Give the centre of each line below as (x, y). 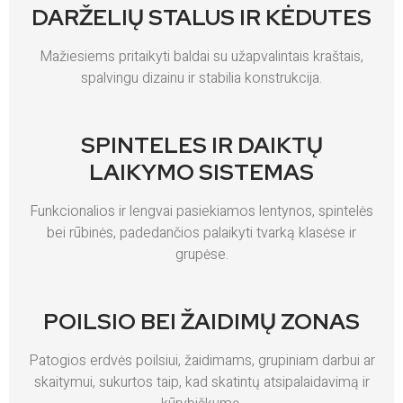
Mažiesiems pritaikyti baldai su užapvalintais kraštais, (201, 56)
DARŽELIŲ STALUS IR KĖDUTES (201, 17)
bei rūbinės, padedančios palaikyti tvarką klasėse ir (201, 233)
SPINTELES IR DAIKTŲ (201, 145)
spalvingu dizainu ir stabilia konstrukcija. (201, 78)
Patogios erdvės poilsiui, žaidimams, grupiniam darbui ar (201, 360)
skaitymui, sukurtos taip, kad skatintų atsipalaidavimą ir (201, 382)
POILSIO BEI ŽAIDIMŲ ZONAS (201, 321)
